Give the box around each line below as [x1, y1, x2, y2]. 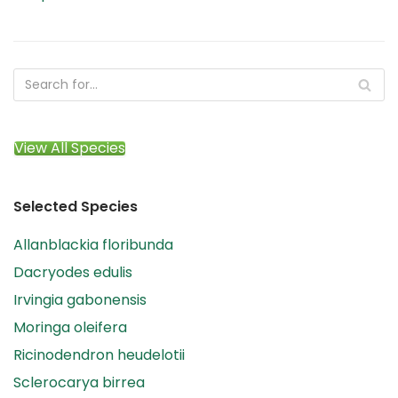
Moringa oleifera [13, 316, 127, 338]
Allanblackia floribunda [13, 234, 173, 255]
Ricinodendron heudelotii [13, 344, 185, 365]
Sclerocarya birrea [13, 371, 145, 393]
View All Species [14, 138, 125, 158]
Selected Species [13, 196, 138, 217]
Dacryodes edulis [13, 261, 132, 283]
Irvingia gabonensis [13, 289, 147, 310]
